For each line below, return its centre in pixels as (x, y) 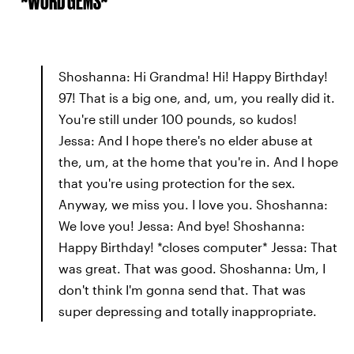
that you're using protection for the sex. (177, 183)
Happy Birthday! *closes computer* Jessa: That (198, 247)
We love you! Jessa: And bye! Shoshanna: (182, 225)
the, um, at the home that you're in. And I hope (198, 161)
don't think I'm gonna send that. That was (182, 289)
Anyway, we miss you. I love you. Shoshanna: (193, 204)
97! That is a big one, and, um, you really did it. (197, 97)
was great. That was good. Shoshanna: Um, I (192, 268)
